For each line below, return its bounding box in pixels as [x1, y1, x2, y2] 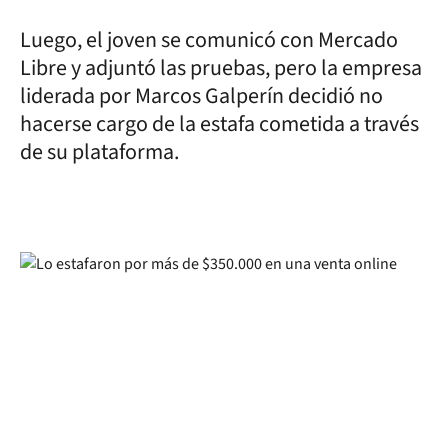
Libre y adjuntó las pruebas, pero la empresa [20, 51, 422, 84]
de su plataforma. [20, 135, 179, 168]
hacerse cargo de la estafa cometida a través [20, 107, 419, 140]
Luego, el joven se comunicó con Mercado [20, 23, 398, 56]
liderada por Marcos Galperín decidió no [20, 79, 383, 112]
